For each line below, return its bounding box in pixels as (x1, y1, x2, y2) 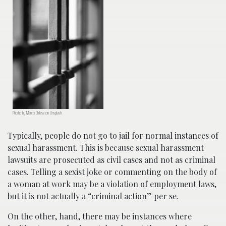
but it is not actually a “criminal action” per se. (8, 190, 179, 201)
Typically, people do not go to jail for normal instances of (8, 130, 218, 141)
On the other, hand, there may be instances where (8, 210, 192, 221)
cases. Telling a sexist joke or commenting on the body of (8, 166, 217, 177)
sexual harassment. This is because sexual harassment (8, 142, 204, 153)
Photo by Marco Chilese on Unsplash (13, 108, 62, 117)
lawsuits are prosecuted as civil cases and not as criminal (8, 154, 215, 165)
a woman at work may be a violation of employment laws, (8, 178, 216, 189)
